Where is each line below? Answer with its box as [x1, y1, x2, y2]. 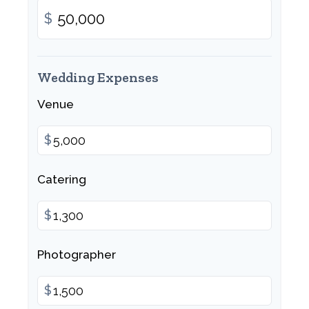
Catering [37, 172, 86, 186]
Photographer [37, 248, 116, 261]
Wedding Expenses [37, 69, 159, 86]
